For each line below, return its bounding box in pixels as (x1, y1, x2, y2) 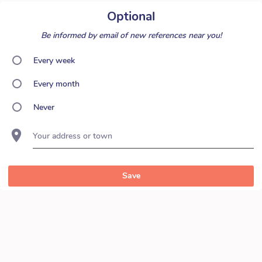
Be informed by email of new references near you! (40, 29, 222, 41)
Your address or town (33, 130, 112, 142)
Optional (107, 8, 155, 25)
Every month (33, 78, 80, 89)
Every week (33, 54, 75, 66)
